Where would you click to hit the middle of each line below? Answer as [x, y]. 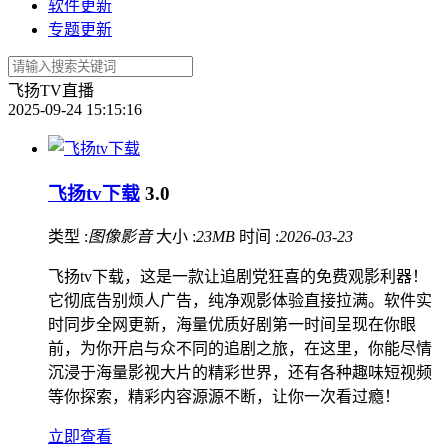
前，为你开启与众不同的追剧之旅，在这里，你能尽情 [240, 349]
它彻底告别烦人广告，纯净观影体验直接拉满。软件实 [240, 301]
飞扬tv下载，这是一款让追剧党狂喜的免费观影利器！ [238, 277]
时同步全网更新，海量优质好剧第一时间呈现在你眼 [232, 325]
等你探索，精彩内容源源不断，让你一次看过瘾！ [224, 397]
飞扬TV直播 [51, 90]
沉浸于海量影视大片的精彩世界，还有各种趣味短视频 [240, 373]
